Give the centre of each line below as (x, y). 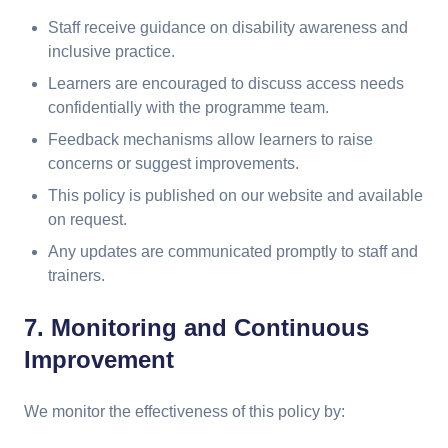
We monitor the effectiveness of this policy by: (184, 411)
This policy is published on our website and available (235, 195)
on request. (87, 219)
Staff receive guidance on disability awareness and (228, 27)
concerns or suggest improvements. (173, 163)
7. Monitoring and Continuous (196, 327)
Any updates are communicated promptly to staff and (233, 251)
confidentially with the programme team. (188, 107)
